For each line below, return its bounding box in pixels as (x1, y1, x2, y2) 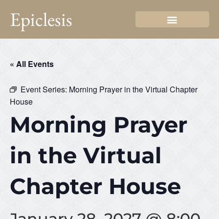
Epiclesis (10, 7, 72, 32)
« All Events (10, 58, 54, 69)
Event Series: (21, 83, 69, 95)
